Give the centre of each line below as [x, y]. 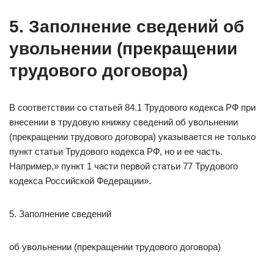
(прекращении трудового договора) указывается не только [132, 137]
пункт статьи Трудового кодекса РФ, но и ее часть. [116, 151]
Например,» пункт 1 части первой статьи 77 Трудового [124, 166]
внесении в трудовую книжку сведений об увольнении [124, 122]
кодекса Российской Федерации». [80, 181]
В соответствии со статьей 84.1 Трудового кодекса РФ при [132, 107]
